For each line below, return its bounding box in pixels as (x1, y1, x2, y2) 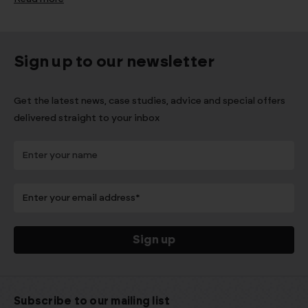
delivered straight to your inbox (14, 113, 159, 123)
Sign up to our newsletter (14, 54, 215, 70)
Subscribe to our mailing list (14, 295, 170, 307)
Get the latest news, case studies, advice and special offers (14, 96, 285, 106)
